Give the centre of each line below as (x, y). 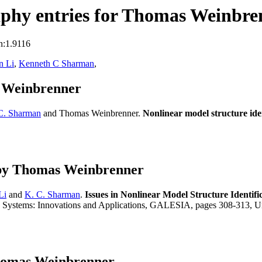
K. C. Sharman (52, 195)
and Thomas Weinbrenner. (92, 113)
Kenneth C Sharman (56, 64)
